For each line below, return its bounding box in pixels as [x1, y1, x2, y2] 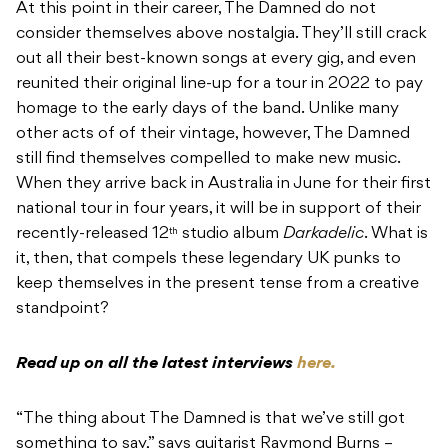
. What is [364, 226, 428, 243]
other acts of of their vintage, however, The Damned [16, 126, 410, 143]
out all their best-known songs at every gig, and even [16, 51, 416, 68]
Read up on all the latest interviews [16, 356, 297, 373]
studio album [178, 226, 283, 243]
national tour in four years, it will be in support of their [16, 201, 421, 218]
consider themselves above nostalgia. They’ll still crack [16, 26, 427, 43]
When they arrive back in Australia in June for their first [16, 176, 431, 193]
